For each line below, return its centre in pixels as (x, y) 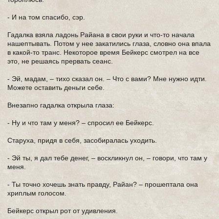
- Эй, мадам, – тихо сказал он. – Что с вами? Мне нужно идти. (107, 79)
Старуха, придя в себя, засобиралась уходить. (82, 140)
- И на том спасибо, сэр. (46, 17)
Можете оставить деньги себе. (56, 88)
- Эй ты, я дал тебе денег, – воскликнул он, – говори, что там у (107, 158)
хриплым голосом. (37, 193)
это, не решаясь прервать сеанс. (60, 61)
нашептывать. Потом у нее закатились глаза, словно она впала (109, 44)
